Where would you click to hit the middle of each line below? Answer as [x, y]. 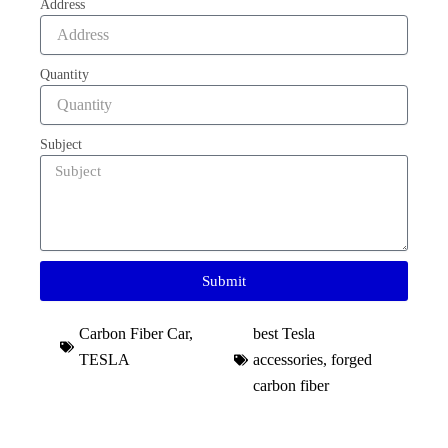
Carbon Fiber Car [134, 333]
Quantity [64, 74]
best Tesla [284, 333]
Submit [224, 280]
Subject [61, 144]
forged [351, 359]
